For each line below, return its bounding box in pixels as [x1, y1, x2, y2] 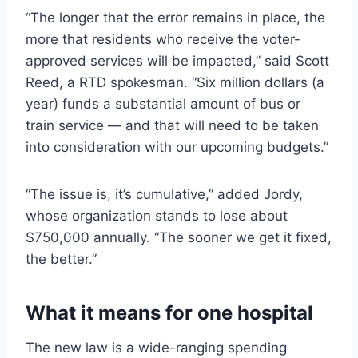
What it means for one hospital [26, 300, 313, 324]
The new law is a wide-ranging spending [26, 339, 287, 356]
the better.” [26, 250, 97, 267]
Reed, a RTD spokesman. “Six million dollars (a [26, 74, 324, 90]
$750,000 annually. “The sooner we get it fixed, [26, 229, 332, 245]
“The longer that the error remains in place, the [26, 9, 325, 26]
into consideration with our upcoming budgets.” [26, 138, 328, 155]
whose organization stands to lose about [26, 207, 288, 224]
